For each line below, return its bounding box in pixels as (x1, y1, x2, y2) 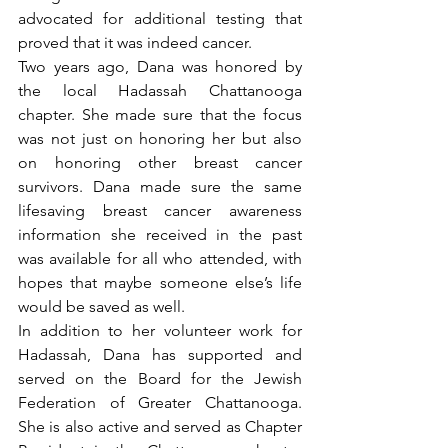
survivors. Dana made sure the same (18, 176, 302, 196)
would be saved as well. (18, 296, 185, 316)
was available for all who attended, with (18, 248, 302, 268)
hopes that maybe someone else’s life (18, 272, 302, 292)
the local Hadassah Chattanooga (18, 80, 302, 100)
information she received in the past (18, 224, 302, 244)
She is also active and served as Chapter (18, 416, 302, 436)
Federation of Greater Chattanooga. (18, 392, 302, 412)
